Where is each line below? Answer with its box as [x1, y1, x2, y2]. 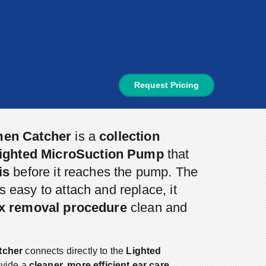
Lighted [126, 245, 161, 256]
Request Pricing [134, 80, 199, 90]
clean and [126, 199, 188, 215]
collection [99, 128, 160, 144]
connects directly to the [23, 245, 126, 256]
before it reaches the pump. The [9, 164, 198, 179]
